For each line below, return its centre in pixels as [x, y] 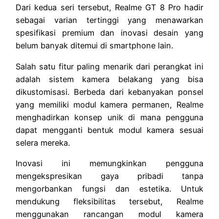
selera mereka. [43, 142]
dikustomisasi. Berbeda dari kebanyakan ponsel [109, 92]
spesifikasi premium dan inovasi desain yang [109, 33]
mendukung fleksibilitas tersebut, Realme [109, 201]
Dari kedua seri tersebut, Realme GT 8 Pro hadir [109, 8]
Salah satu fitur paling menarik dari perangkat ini [109, 66]
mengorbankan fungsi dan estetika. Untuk [109, 188]
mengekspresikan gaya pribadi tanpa [109, 176]
